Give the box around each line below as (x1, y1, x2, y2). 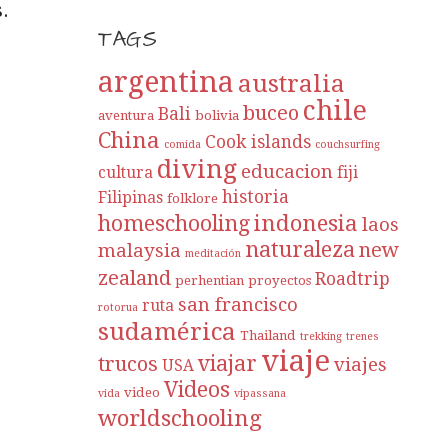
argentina (98, 66, 235, 100)
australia (238, 69, 346, 99)
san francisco (178, 294, 299, 316)
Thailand (240, 328, 297, 344)
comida (164, 138, 202, 152)
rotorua (98, 301, 139, 315)
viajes (334, 354, 388, 376)
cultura (98, 164, 154, 183)
